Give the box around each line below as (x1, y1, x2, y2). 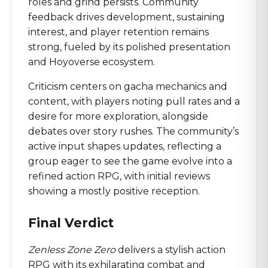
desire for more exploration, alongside (28, 110, 208, 122)
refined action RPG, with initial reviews (28, 170, 210, 182)
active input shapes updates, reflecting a (28, 140, 221, 152)
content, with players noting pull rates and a (28, 95, 240, 107)
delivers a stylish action (115, 243, 226, 255)
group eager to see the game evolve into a (28, 155, 232, 167)
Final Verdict (28, 215, 114, 230)
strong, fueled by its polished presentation (28, 41, 230, 53)
